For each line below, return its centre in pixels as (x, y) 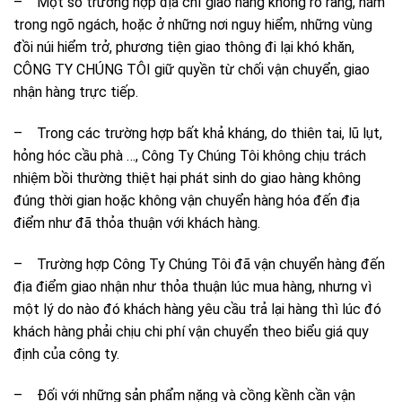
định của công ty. (66, 354)
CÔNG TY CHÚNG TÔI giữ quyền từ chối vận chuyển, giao (192, 70)
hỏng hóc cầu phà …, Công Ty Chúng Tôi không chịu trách (190, 156)
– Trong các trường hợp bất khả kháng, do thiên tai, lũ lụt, (198, 134)
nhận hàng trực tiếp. (76, 92)
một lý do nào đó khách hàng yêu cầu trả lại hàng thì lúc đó (197, 309)
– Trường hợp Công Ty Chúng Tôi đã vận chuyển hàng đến (199, 264)
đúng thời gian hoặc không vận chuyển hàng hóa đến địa (187, 201)
